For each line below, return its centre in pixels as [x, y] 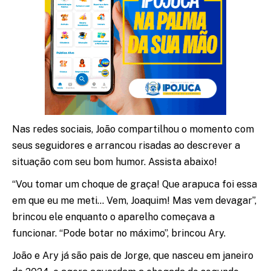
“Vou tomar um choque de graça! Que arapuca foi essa [135, 184]
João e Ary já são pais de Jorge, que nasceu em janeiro [133, 255]
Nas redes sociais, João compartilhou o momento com [133, 129]
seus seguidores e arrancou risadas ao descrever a [126, 145]
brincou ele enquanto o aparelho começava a [113, 217]
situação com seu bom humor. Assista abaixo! [115, 162]
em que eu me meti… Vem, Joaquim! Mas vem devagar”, [134, 200]
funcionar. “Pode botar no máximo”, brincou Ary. [120, 233]
